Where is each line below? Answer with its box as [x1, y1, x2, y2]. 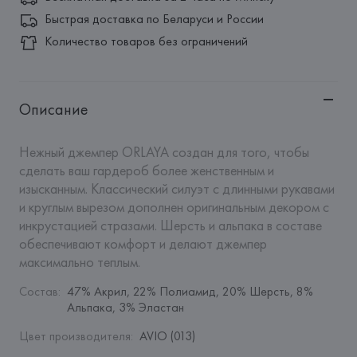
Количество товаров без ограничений [44, 33, 248, 49]
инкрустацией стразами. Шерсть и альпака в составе [18, 216, 322, 234]
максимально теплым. [18, 253, 140, 271]
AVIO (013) [139, 328, 195, 344]
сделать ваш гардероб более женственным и [18, 161, 274, 179]
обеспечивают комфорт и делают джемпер [18, 234, 267, 253]
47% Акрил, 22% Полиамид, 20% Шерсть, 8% [66, 283, 313, 300]
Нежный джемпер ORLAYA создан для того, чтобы [18, 143, 309, 161]
